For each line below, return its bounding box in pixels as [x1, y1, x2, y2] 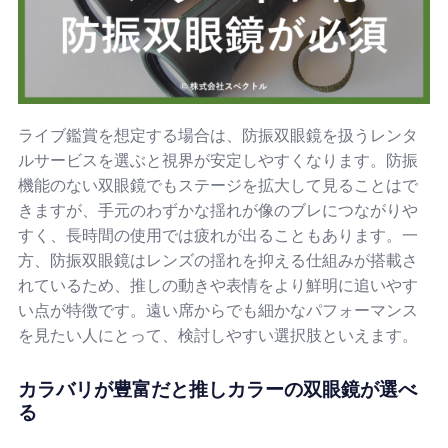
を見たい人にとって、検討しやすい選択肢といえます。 [18, 325, 418, 345]
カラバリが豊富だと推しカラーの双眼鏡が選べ [18, 377, 417, 401]
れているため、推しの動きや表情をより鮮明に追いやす [18, 275, 418, 295]
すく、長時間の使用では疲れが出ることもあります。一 [18, 225, 418, 245]
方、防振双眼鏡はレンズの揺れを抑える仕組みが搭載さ [18, 250, 418, 270]
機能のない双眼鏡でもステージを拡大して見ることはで [18, 175, 418, 195]
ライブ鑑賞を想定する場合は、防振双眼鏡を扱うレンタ [18, 125, 418, 145]
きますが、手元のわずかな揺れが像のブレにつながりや [18, 200, 418, 220]
